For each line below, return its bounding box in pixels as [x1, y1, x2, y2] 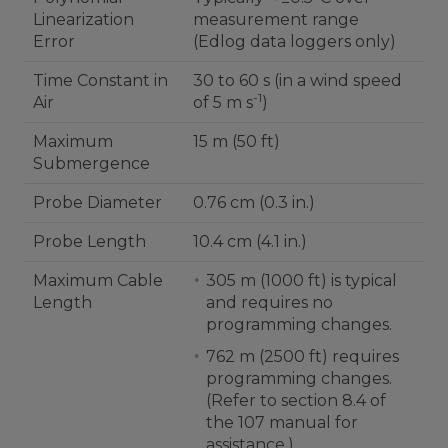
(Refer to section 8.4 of [206, 390, 386, 410]
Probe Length [33, 231, 146, 251]
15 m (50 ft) [193, 131, 280, 151]
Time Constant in [33, 70, 168, 90]
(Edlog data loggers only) [193, 31, 396, 51]
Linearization [33, 9, 134, 29]
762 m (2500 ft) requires [206, 346, 399, 366]
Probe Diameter [33, 192, 162, 212]
